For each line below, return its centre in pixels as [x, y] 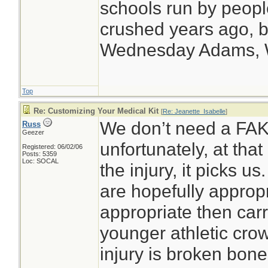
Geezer [33, 132]
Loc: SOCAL [40, 161]
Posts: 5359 [39, 154]
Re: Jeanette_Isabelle [194, 111]
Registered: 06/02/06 [52, 147]
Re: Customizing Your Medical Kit [96, 111]
